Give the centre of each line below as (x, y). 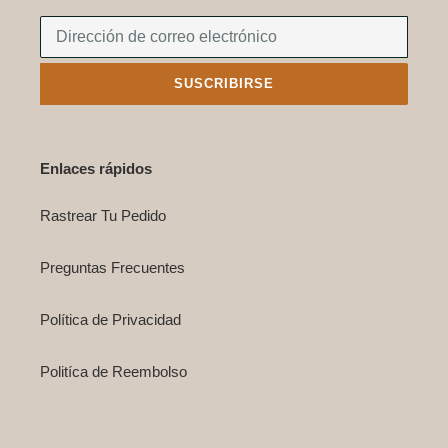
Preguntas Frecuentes (112, 268)
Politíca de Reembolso (113, 372)
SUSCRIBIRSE (224, 84)
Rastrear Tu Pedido (103, 216)
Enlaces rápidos (96, 168)
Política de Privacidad (110, 320)
